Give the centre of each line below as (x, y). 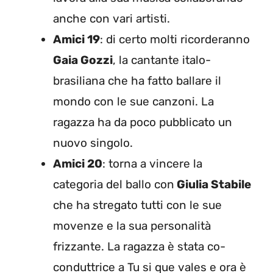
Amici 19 (76, 40)
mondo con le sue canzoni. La (133, 102)
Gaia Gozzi (83, 60)
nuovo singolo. (93, 143)
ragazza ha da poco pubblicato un (143, 122)
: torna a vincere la (152, 164)
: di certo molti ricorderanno (175, 40)
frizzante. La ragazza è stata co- (139, 247)
